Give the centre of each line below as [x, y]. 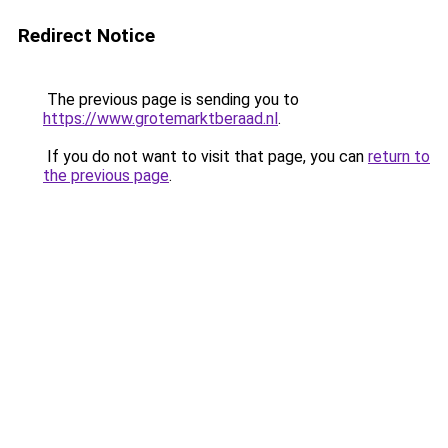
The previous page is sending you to [171, 99]
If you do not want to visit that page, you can [205, 156]
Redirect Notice [86, 35]
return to [399, 156]
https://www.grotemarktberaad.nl [160, 118]
